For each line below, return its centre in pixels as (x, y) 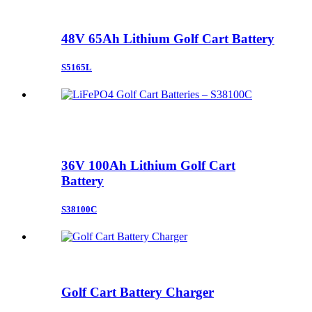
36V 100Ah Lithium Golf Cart (148, 165)
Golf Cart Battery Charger (138, 292)
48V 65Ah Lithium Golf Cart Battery (168, 38)
